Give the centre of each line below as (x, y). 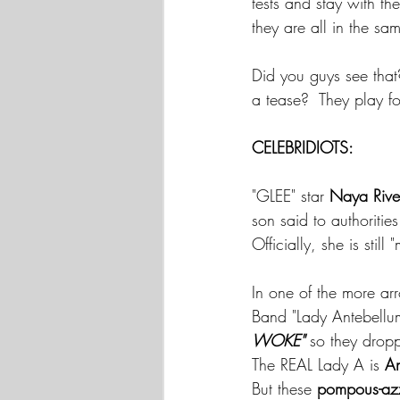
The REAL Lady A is (318, 364)
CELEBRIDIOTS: (303, 147)
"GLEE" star (291, 196)
